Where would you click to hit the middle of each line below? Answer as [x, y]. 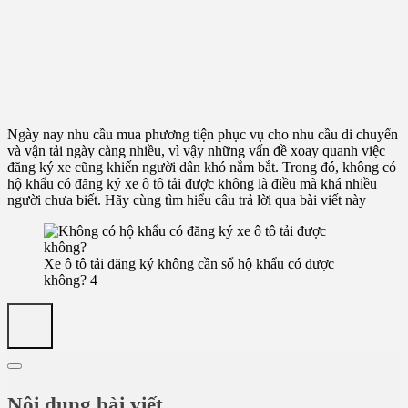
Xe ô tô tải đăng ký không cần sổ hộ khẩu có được [189, 264]
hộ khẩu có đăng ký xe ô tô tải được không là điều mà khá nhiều [192, 184]
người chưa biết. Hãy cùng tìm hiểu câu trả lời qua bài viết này [187, 200]
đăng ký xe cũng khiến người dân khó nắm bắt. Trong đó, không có [202, 168]
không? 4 [71, 280]
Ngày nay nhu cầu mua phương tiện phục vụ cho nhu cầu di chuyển [203, 135]
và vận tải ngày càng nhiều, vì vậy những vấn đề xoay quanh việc [196, 151]
